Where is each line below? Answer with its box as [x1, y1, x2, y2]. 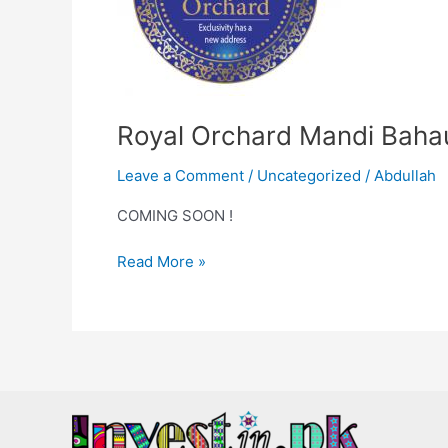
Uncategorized [257, 165, 361, 185]
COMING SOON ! [117, 205, 233, 225]
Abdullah [374, 165, 436, 185]
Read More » [117, 252, 206, 271]
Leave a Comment [117, 165, 244, 185]
